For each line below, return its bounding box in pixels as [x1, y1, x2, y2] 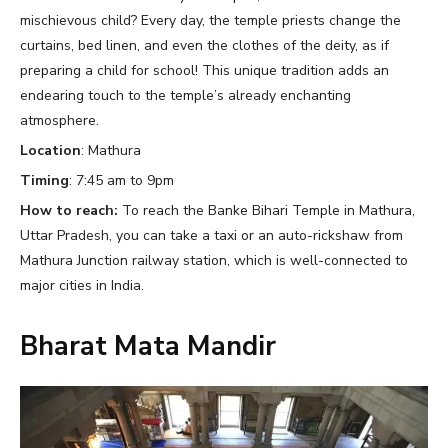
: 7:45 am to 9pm [69, 170, 178, 190]
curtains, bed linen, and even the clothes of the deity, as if [20, 35, 389, 55]
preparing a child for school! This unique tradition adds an [20, 60, 389, 80]
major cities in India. [20, 275, 144, 295]
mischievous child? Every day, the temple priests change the [20, 10, 401, 30]
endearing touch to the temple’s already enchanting [20, 85, 351, 105]
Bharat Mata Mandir [20, 327, 276, 365]
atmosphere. [20, 110, 99, 130]
